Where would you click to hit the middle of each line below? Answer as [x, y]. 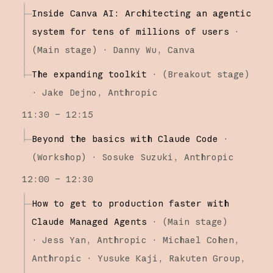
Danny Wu [134, 49]
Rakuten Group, [207, 258]
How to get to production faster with [130, 203]
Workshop [59, 157]
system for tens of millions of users [130, 31]
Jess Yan [64, 239]
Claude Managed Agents [89, 221]
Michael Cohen [198, 239]
